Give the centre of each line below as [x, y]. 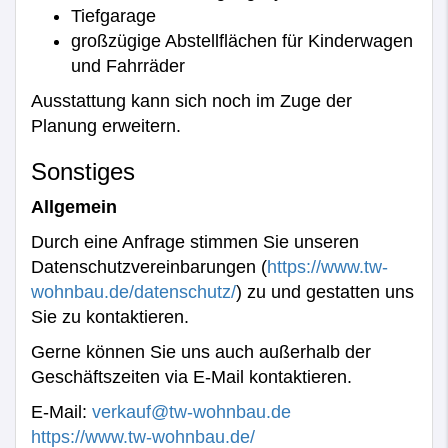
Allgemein [74, 206]
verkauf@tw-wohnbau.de [191, 411]
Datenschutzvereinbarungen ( [149, 266]
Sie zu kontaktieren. [110, 316]
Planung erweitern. [106, 125]
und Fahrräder [128, 65]
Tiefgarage [113, 15]
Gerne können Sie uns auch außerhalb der [201, 351]
